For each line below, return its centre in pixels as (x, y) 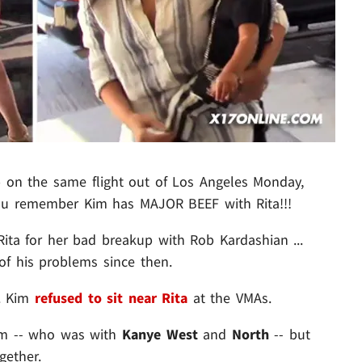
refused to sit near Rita (111, 297)
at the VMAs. (229, 297)
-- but (289, 334)
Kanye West (160, 334)
